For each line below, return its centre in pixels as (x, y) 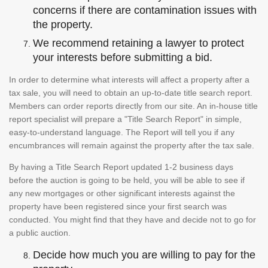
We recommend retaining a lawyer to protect (138, 43)
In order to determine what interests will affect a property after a (129, 79)
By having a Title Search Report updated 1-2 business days (121, 167)
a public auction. (41, 232)
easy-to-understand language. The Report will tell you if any (122, 132)
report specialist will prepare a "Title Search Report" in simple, (125, 119)
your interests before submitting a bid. (123, 57)
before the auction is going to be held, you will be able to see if (127, 180)
